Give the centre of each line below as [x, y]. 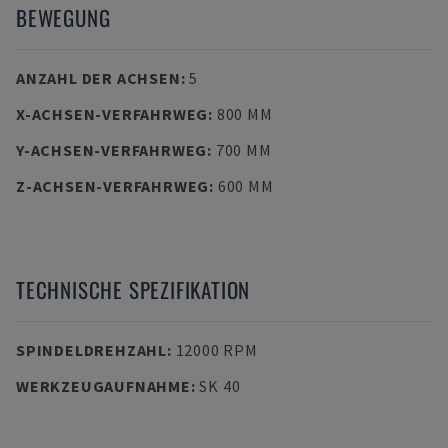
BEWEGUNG [63, 17]
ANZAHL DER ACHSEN [98, 78]
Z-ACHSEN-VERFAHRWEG [113, 186]
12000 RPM [216, 350]
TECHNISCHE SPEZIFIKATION [133, 289]
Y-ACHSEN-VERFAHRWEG [112, 150]
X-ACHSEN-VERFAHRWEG [112, 114]
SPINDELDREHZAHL [91, 350]
